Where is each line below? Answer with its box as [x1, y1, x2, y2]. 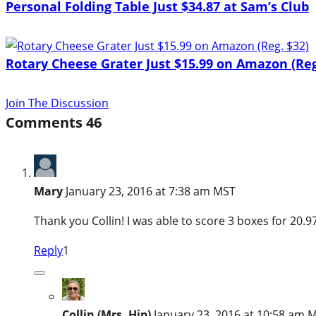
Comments [6, 113, 86, 133]
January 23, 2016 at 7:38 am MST [66, 183, 236, 200]
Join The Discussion [6, 95, 109, 111]
